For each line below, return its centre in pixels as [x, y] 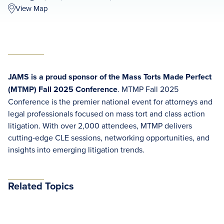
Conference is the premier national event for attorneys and [110, 101]
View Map [32, 8]
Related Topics [41, 186]
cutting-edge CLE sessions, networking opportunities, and [109, 137]
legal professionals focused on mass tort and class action [106, 113]
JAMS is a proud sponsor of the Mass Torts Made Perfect [110, 77]
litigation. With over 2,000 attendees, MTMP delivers [100, 125]
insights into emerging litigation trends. [77, 149]
